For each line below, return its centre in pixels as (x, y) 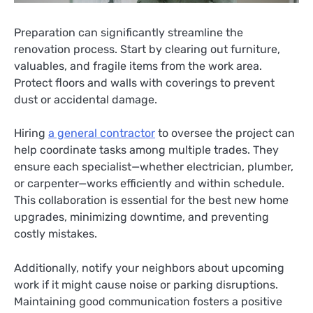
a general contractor (102, 133)
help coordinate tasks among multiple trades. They (146, 150)
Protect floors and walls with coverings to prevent (144, 83)
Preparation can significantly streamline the (129, 33)
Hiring (31, 133)
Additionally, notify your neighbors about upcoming (149, 268)
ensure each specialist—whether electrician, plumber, (154, 167)
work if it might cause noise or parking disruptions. (146, 284)
